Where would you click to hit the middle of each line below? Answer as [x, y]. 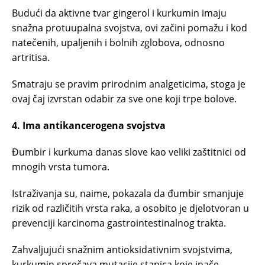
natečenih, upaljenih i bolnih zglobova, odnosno [118, 43]
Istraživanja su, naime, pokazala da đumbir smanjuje [128, 193]
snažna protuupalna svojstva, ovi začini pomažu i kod [130, 28]
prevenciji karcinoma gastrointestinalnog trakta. [119, 223]
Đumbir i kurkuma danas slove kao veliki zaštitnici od [129, 152]
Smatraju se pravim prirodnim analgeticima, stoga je [129, 84]
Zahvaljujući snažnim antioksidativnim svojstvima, [122, 250]
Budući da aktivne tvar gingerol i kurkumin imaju [119, 13]
